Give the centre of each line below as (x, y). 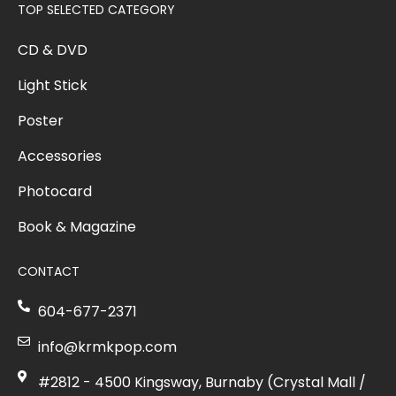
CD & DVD (53, 49)
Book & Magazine (77, 226)
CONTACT (49, 271)
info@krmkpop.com (107, 346)
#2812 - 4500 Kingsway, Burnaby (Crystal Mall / (202, 382)
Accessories (60, 156)
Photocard (55, 191)
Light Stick (53, 85)
